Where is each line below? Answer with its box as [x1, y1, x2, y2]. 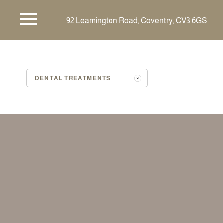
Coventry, [141, 16, 174, 25]
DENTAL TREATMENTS [35, 75, 111, 82]
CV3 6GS [176, 16, 207, 25]
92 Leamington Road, [66, 16, 139, 25]
